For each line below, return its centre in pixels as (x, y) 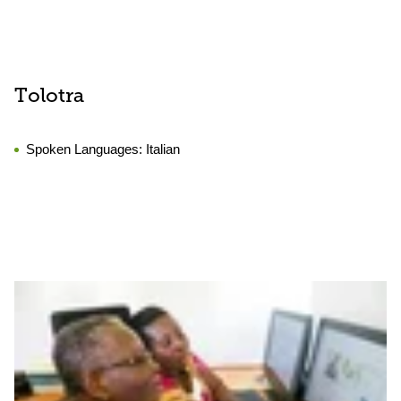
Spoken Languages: (86, 149)
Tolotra (49, 97)
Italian (163, 149)
